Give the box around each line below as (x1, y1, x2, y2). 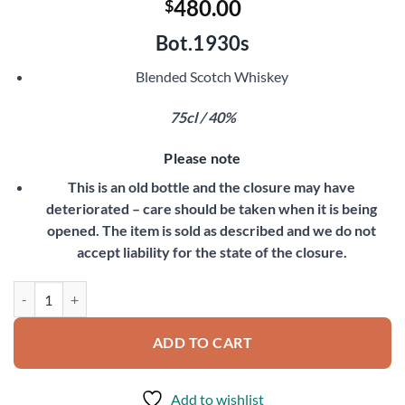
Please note (164, 148, 241, 166)
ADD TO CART (152, 334, 253, 352)
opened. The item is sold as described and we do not (47, 221, 377, 239)
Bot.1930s (155, 30, 250, 55)
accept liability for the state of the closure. (76, 242, 347, 260)
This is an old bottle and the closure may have (68, 177, 356, 195)
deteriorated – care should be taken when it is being (46, 199, 378, 217)
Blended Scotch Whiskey (135, 67, 288, 85)
